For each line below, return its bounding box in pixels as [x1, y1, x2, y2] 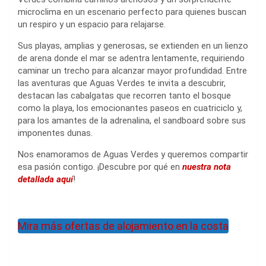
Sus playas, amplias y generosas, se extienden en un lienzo [18, 40, 248, 52]
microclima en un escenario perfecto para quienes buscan [18, 7, 246, 18]
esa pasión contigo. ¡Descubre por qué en [18, 161, 182, 173]
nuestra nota [182, 161, 231, 173]
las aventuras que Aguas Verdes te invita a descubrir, [18, 78, 226, 89]
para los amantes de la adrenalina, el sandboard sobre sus [18, 115, 246, 126]
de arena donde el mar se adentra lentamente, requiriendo [18, 53, 245, 64]
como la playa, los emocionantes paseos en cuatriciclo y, [18, 103, 242, 114]
